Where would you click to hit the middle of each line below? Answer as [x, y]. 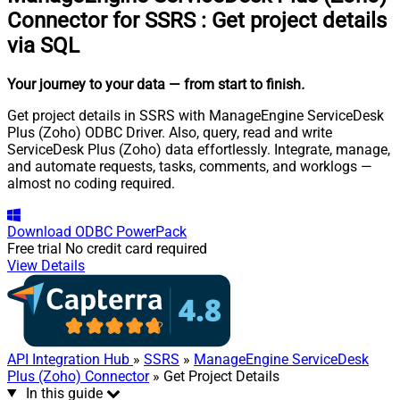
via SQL [43, 45]
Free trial [34, 248]
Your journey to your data [86, 84]
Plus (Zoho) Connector [78, 376]
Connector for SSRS [101, 20]
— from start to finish [235, 84]
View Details [46, 265]
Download [39, 231]
